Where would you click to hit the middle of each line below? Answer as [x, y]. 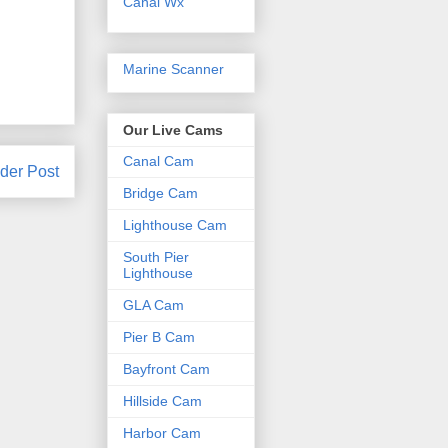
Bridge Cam [160, 193]
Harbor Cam [162, 433]
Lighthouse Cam [175, 225]
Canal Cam [158, 161]
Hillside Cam [162, 401]
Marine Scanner [173, 68]
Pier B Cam [159, 337]
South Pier [156, 257]
